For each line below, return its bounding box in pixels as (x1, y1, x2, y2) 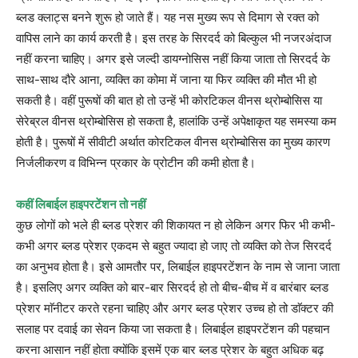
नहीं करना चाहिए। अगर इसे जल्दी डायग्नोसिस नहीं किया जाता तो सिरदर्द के (16, 50, 330, 66)
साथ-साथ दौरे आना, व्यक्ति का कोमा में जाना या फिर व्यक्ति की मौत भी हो (16, 71, 316, 87)
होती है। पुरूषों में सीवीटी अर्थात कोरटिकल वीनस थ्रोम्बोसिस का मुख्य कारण (16, 133, 330, 149)
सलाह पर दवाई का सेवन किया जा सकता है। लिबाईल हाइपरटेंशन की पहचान (16, 320, 330, 336)
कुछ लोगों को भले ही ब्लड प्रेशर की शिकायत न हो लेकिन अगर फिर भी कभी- (16, 217, 336, 233)
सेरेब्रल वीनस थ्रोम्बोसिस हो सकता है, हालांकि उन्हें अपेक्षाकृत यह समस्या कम (16, 113, 336, 129)
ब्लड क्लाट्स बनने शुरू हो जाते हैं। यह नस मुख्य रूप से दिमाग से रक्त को (16, 9, 319, 25)
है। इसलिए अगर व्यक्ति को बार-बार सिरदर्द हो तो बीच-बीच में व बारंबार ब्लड (16, 279, 328, 295)
